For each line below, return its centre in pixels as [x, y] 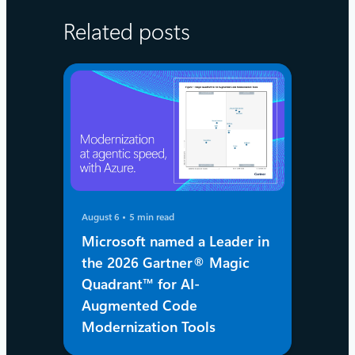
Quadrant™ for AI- [141, 284]
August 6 [102, 217]
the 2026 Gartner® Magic [166, 262]
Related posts [127, 32]
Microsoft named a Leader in [176, 241]
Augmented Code [140, 305]
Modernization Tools [151, 326]
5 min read [152, 217]
